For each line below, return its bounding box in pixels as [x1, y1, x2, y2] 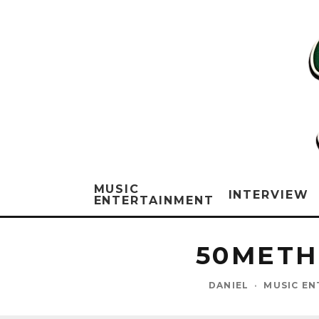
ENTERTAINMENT [93, 194, 214, 207]
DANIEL [209, 280, 249, 291]
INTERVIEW [228, 188, 309, 202]
